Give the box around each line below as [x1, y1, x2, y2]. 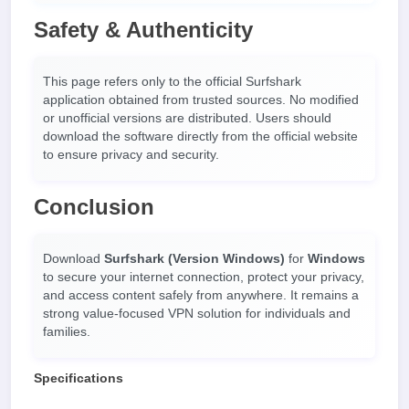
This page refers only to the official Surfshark [43, 75, 301, 89]
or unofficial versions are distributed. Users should [43, 111, 331, 125]
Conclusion [34, 194, 154, 219]
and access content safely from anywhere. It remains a [43, 288, 359, 302]
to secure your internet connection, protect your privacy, [43, 270, 364, 284]
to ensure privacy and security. [43, 148, 219, 162]
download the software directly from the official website [43, 130, 358, 143]
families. [43, 325, 90, 339]
